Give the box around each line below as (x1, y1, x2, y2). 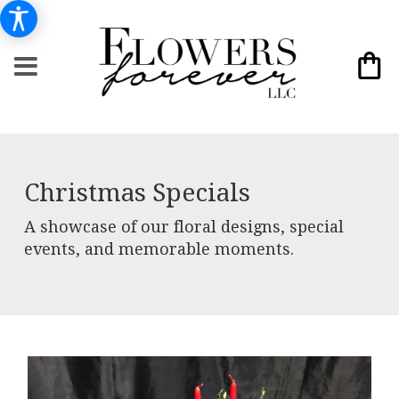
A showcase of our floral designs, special (23, 216, 344, 236)
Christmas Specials (23, 177, 250, 208)
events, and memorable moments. (23, 239, 294, 258)
